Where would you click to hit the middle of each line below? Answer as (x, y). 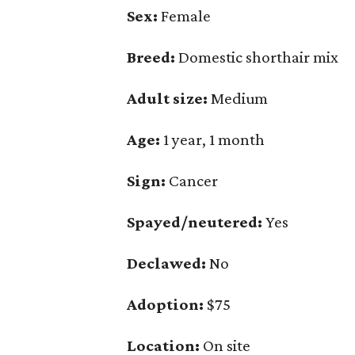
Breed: (151, 57)
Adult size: (167, 98)
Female (184, 16)
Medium (238, 98)
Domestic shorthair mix (257, 57)
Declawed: (166, 263)
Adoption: (165, 304)
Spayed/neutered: (195, 222)
